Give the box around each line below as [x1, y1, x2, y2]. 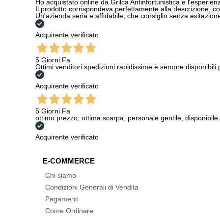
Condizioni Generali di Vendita [45, 183, 138, 191]
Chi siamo [45, 171, 76, 179]
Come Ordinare [45, 207, 93, 215]
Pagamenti [45, 195, 79, 203]
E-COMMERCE [43, 157, 95, 165]
